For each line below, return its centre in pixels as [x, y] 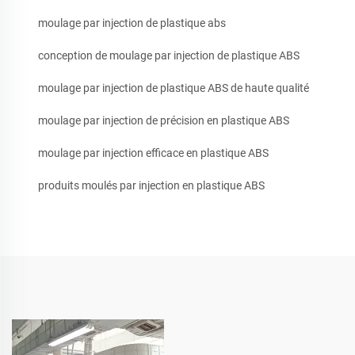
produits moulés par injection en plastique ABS [151, 186]
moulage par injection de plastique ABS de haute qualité [174, 88]
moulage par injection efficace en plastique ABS [153, 153]
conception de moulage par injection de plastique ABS [169, 56]
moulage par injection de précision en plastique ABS [164, 121]
